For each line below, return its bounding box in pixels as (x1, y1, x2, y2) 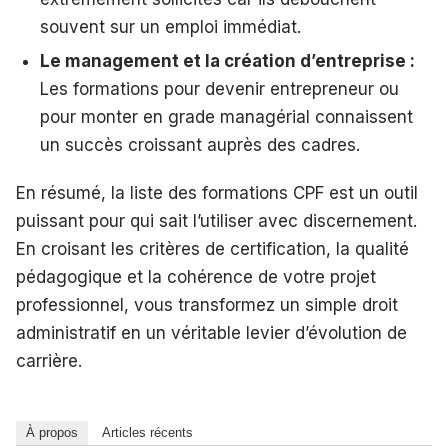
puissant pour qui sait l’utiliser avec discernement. (16, 210, 417, 231)
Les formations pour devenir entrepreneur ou (40, 78, 399, 99)
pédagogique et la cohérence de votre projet (16, 266, 376, 287)
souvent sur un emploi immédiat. (40, 16, 301, 37)
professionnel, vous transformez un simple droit (16, 294, 398, 315)
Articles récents (102, 424, 193, 440)
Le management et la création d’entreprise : (40, 50, 415, 71)
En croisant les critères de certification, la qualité (16, 238, 409, 259)
